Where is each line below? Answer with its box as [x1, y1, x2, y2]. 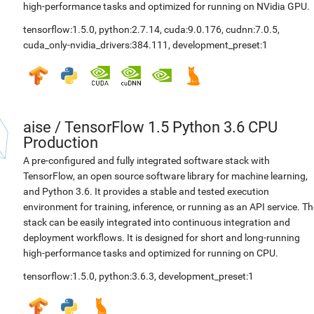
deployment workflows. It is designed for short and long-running [23, 232, 300, 243]
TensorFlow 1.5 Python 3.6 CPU [64, 118, 278, 136]
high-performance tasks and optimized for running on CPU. [23, 247, 278, 259]
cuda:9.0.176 [164, 24, 221, 35]
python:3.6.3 [99, 271, 154, 282]
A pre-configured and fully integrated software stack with [23, 155, 270, 166]
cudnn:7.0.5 [226, 24, 278, 35]
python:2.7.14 [99, 24, 160, 35]
